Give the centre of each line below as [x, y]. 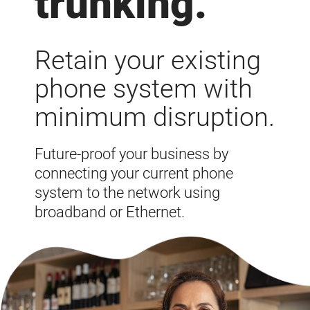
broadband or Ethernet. [110, 212]
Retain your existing [148, 60]
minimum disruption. [155, 117]
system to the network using [127, 193]
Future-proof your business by [131, 154]
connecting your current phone [134, 173]
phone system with [144, 89]
